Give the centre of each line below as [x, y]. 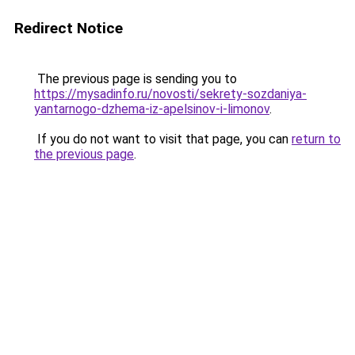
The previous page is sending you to [136, 79]
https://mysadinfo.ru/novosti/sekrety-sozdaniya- [170, 94]
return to [316, 139]
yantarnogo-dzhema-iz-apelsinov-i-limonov [152, 109]
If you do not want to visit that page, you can [163, 139]
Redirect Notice [69, 28]
